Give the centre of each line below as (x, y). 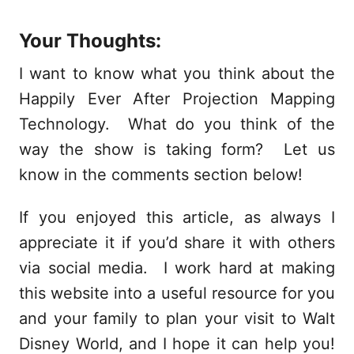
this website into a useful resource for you (177, 294)
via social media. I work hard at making (177, 268)
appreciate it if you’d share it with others (177, 243)
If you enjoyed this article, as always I (177, 218)
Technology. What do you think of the (177, 124)
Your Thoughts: (90, 41)
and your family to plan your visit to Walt (177, 319)
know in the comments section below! (161, 175)
